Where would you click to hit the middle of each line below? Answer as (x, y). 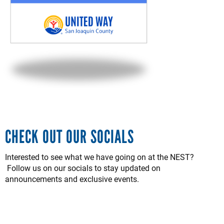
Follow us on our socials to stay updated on (83, 167)
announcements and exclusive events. (72, 178)
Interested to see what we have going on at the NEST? (99, 156)
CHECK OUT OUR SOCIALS (69, 136)
